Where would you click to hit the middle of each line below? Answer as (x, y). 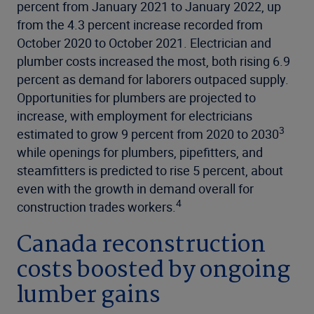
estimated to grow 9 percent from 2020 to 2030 (148, 134)
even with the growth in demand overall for (135, 189)
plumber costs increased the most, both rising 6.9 (153, 61)
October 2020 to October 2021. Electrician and (144, 43)
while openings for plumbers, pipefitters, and (140, 152)
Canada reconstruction (141, 246)
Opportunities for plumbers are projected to (136, 98)
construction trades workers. (96, 207)
